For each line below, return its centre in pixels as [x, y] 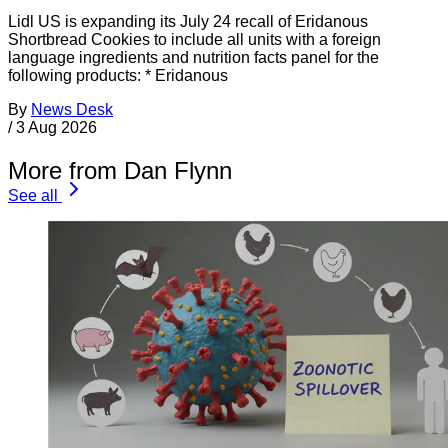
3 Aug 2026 [56, 128]
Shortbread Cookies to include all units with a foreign [194, 40]
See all [33, 196]
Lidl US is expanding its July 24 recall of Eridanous [188, 22]
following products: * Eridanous [118, 76]
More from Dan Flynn [120, 171]
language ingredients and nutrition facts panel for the [193, 58]
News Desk [72, 110]
